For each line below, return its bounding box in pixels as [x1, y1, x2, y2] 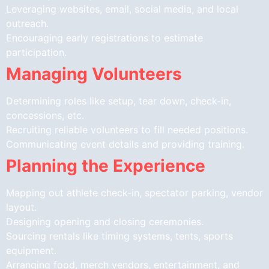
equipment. [6, 244, 56, 256]
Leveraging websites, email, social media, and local [6, 2, 238, 15]
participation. [6, 46, 67, 58]
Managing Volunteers [6, 63, 182, 84]
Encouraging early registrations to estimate [6, 31, 203, 44]
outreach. [6, 17, 49, 29]
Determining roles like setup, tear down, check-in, [6, 94, 231, 107]
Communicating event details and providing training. [6, 138, 244, 150]
